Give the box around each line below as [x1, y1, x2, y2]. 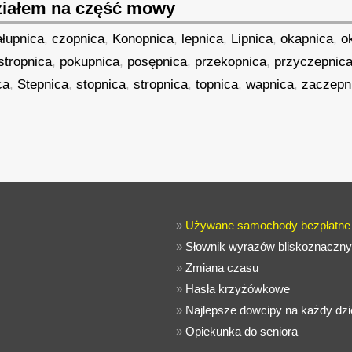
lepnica [181, 31, 224, 46]
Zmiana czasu [185, 261, 258, 274]
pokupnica [60, 54, 120, 69]
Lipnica [231, 31, 273, 46]
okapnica [280, 31, 334, 46]
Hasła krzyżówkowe [185, 282, 290, 295]
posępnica [127, 54, 188, 69]
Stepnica [17, 77, 69, 92]
